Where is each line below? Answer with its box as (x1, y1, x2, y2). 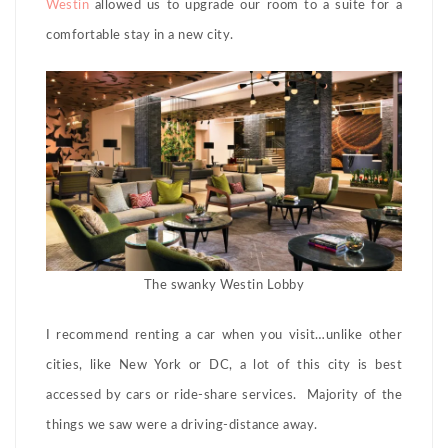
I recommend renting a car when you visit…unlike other (46, 329, 402, 343)
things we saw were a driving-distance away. (46, 419, 318, 433)
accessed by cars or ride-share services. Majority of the (46, 389, 402, 403)
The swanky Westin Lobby (143, 279, 305, 293)
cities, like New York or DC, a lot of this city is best (46, 359, 402, 373)
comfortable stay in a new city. (46, 28, 234, 42)
